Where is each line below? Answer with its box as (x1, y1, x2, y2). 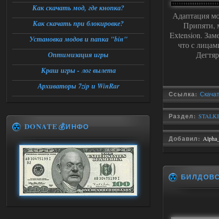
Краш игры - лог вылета (41, 66, 116, 75)
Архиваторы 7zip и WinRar (37, 81, 119, 91)
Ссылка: (169, 90, 200, 98)
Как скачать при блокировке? (33, 19, 124, 28)
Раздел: (169, 112, 198, 120)
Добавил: (169, 134, 203, 143)
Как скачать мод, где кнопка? (32, 3, 124, 13)
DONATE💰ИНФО (24, 121, 89, 131)
